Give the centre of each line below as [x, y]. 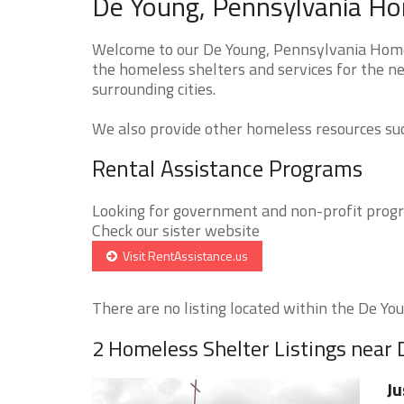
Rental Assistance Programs [227, 168]
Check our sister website [176, 230]
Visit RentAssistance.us [183, 255]
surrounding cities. [154, 88]
